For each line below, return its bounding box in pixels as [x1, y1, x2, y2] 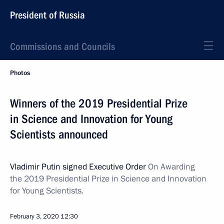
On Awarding [148, 161, 195, 172]
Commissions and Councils [10, 40, 115, 52]
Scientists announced [10, 127, 108, 141]
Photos [10, 68, 30, 77]
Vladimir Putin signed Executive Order [10, 161, 148, 172]
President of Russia [10, 9, 85, 21]
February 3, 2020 [10, 212, 59, 221]
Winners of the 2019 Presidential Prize [10, 96, 187, 110]
